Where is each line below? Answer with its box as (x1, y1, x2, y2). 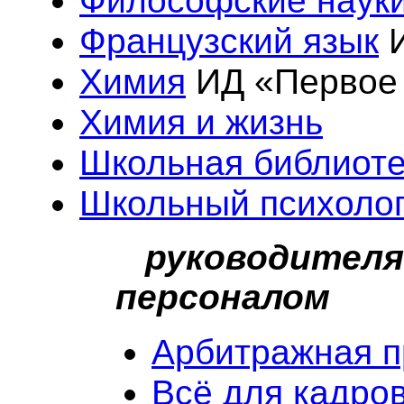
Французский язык (79, 22, 379, 60)
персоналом (115, 278, 330, 317)
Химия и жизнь (79, 103, 323, 142)
